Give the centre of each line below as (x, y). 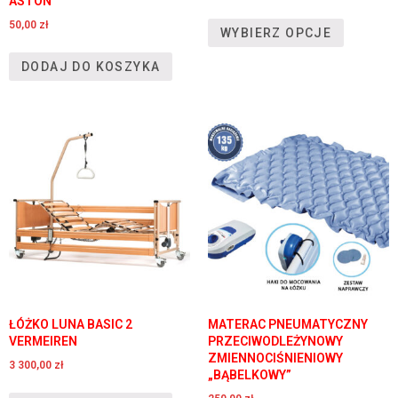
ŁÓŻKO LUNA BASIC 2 (71, 324)
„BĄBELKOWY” (250, 374)
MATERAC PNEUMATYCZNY (288, 324)
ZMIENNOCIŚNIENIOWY (275, 358)
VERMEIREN (43, 341)
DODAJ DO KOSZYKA (91, 66)
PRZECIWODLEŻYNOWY (275, 341)
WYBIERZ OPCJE (276, 32)
